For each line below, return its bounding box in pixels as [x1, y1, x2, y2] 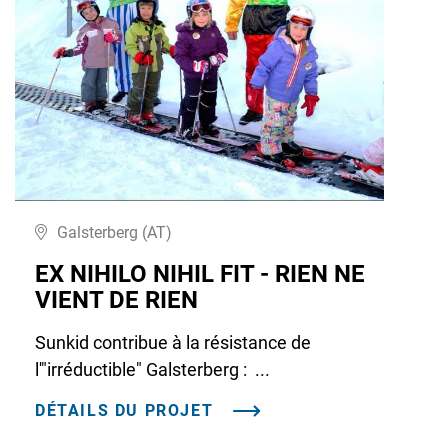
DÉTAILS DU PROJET [35, 401, 214, 421]
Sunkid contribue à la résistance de [35, 332, 311, 354]
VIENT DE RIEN [35, 286, 198, 315]
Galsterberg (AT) [57, 223, 172, 243]
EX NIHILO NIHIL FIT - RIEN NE [35, 260, 365, 289]
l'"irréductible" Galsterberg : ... [35, 359, 270, 381]
